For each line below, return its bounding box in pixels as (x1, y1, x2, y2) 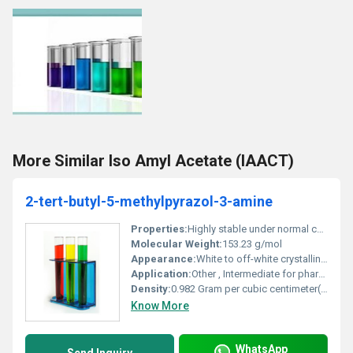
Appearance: (131, 253, 196, 265)
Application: (131, 268, 191, 280)
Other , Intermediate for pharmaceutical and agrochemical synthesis (191, 268, 318, 280)
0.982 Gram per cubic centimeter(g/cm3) (171, 283, 321, 295)
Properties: (131, 223, 188, 235)
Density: (131, 283, 171, 295)
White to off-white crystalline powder (196, 253, 321, 265)
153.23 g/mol (222, 238, 282, 250)
